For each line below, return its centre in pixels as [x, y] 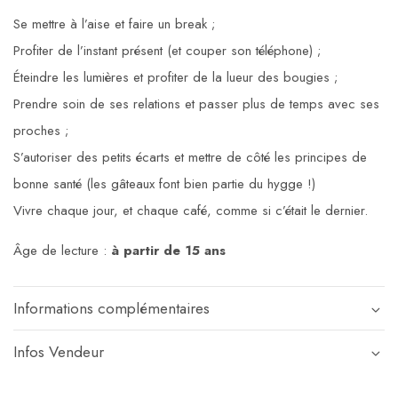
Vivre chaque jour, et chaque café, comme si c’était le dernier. [191, 211]
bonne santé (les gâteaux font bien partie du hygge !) [164, 184]
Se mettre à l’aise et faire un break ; [114, 24]
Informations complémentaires [111, 309]
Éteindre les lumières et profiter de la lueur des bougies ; [175, 78]
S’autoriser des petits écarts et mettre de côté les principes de [190, 158]
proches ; [41, 131]
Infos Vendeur [59, 352]
